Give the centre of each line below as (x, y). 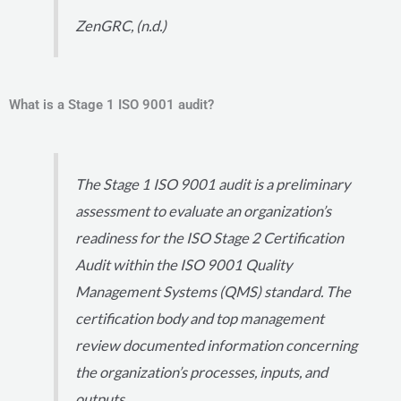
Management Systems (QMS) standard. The (213, 292)
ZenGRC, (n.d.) (121, 26)
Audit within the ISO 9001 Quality (184, 265)
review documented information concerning (217, 346)
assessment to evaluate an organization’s (204, 212)
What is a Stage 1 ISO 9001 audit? (111, 105)
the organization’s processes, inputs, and (202, 373)
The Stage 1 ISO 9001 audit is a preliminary (213, 185)
